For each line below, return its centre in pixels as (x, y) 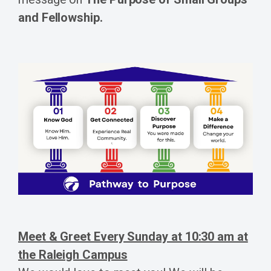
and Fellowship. (60, 18)
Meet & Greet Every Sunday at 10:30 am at (133, 237)
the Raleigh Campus (73, 255)
